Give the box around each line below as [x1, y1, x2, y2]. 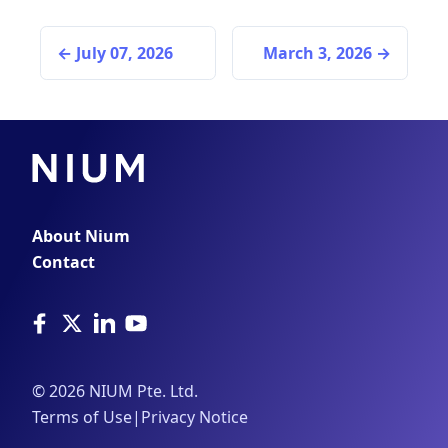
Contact [32, 251, 95, 274]
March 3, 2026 [263, 42, 372, 65]
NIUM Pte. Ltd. [85, 380, 198, 403]
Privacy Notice [141, 406, 248, 429]
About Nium [32, 225, 130, 248]
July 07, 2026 [76, 42, 173, 65]
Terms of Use [32, 406, 132, 429]
